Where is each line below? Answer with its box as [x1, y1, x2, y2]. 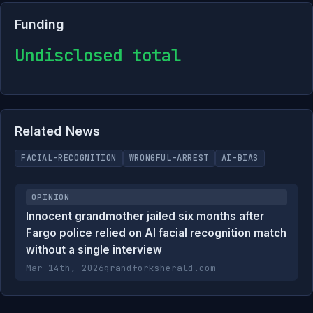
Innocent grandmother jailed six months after [26, 210, 264, 223]
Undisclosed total [15, 45, 181, 66]
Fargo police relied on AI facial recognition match [26, 226, 286, 240]
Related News [15, 124, 100, 138]
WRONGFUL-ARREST [129, 152, 209, 163]
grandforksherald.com [104, 262, 216, 274]
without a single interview [26, 243, 162, 256]
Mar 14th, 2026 [26, 262, 104, 274]
